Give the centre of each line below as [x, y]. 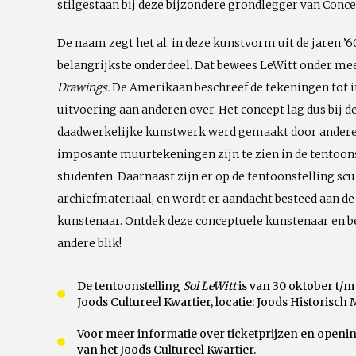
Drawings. [85, 87]
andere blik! [89, 243]
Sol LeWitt [211, 286]
